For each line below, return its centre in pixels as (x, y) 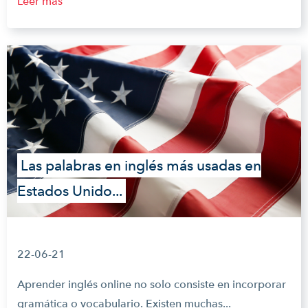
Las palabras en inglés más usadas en (141, 165)
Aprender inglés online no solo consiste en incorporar (152, 284)
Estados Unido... (70, 191)
